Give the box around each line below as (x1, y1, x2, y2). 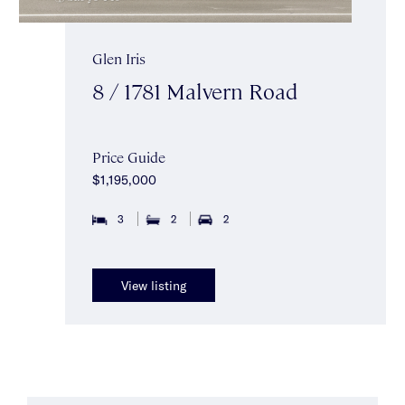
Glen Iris (92, 49, 146, 69)
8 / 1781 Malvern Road (92, 76, 297, 106)
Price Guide (92, 147, 165, 167)
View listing (121, 277, 186, 293)
